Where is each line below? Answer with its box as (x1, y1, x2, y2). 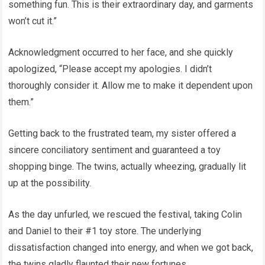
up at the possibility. (8, 177, 92, 189)
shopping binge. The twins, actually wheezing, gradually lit (8, 161, 247, 172)
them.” (8, 96, 34, 108)
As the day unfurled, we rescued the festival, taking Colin (8, 209, 243, 220)
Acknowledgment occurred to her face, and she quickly (8, 47, 234, 58)
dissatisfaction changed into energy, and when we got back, (8, 242, 254, 253)
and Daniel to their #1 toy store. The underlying (8, 225, 202, 237)
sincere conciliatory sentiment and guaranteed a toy (8, 144, 221, 156)
